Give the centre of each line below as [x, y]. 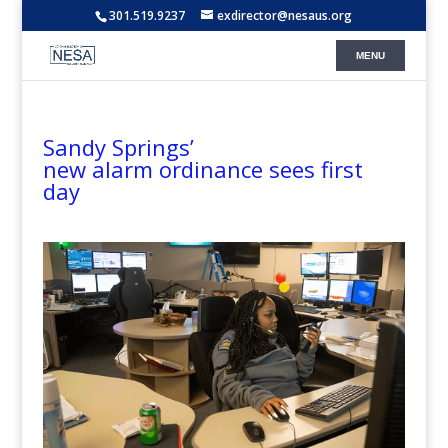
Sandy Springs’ [118, 147]
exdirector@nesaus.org [285, 15]
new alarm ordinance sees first [202, 169]
